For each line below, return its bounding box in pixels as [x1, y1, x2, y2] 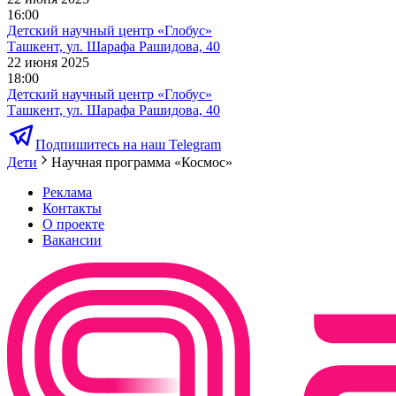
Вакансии [42, 232, 102, 248]
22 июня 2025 [7, 55, 89, 71]
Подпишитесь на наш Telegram [35, 137, 221, 153]
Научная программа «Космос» [51, 155, 232, 171]
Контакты [42, 201, 102, 217]
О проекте [42, 217, 104, 232]
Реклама [42, 185, 92, 201]
